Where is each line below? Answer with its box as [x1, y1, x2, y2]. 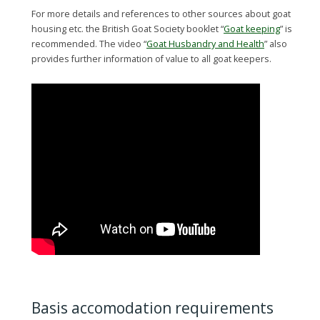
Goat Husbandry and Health [146, 38, 264, 50]
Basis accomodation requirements [31, 298, 274, 318]
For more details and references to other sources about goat [31, 8, 291, 20]
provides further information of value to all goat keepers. [31, 53, 271, 65]
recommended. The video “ [31, 38, 146, 50]
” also [264, 38, 287, 50]
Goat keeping [224, 23, 280, 35]
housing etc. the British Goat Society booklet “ [31, 23, 224, 35]
